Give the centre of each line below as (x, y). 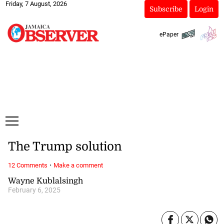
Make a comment (78, 165)
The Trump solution (65, 147)
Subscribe (166, 9)
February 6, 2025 (34, 190)
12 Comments (27, 165)
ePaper (169, 34)
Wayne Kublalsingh (45, 181)
